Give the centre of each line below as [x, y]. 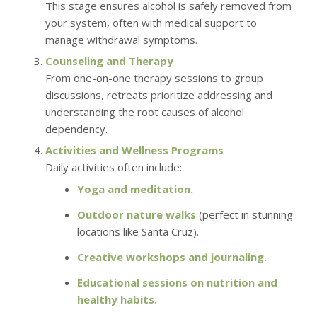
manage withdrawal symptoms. [121, 39]
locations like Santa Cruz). [138, 231]
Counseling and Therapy [109, 60]
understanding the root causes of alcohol [144, 111]
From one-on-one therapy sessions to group [154, 77]
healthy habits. [117, 299]
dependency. [76, 128]
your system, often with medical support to [151, 22]
